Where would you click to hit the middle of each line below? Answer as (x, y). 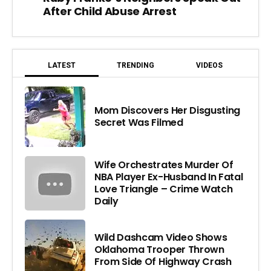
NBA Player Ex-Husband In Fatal (169, 177)
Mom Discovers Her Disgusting (168, 110)
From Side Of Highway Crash (163, 261)
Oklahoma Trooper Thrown (159, 249)
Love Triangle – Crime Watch (164, 189)
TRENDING (135, 65)
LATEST (62, 65)
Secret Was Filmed (139, 122)
